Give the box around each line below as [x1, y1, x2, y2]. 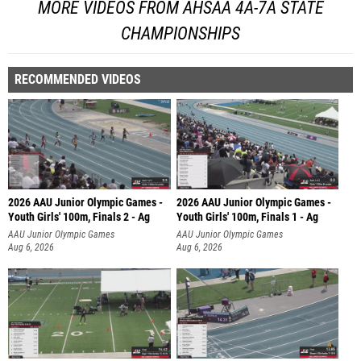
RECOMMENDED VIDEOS [15, 71, 141, 87]
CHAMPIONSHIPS [121, 23, 240, 44]
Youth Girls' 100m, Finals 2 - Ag [8, 210, 150, 224]
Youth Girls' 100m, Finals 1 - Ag [176, 210, 318, 224]
